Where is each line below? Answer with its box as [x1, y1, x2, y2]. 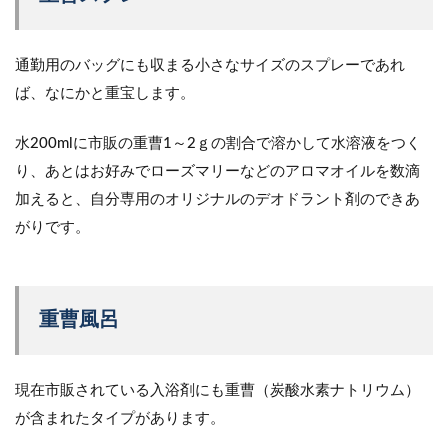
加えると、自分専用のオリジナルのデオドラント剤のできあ [15, 191, 420, 207]
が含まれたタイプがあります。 [15, 410, 225, 426]
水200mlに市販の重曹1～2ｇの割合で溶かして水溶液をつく [15, 135, 421, 151]
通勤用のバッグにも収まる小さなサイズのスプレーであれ [15, 57, 405, 73]
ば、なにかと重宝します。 [15, 85, 195, 101]
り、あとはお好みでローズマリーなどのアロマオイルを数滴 [15, 163, 420, 179]
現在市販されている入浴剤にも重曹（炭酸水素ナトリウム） [15, 382, 420, 398]
